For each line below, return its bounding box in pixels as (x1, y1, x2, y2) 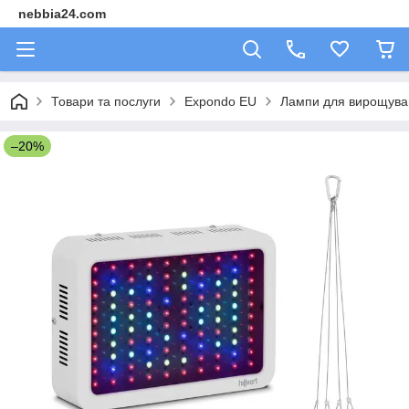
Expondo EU (184, 94, 257, 109)
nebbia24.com (18, 6, 106, 21)
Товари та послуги (51, 94, 161, 109)
